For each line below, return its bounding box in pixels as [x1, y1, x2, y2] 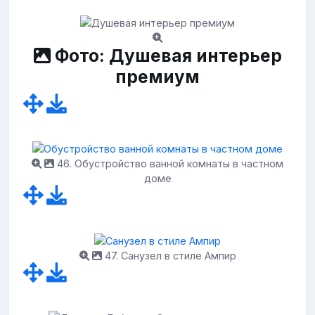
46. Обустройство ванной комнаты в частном [54, 157, 283, 170]
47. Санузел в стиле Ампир [101, 250, 236, 262]
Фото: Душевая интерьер [50, 44, 282, 66]
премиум [115, 65, 200, 87]
